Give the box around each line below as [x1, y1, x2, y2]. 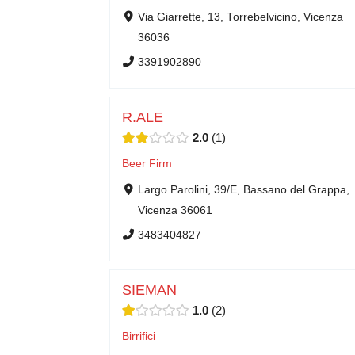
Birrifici [122, 330, 155, 342]
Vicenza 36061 [137, 204, 212, 216]
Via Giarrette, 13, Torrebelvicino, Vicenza [137, 10, 343, 23]
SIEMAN [122, 282, 177, 298]
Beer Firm [122, 157, 172, 170]
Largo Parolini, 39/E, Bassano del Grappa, [137, 183, 349, 196]
